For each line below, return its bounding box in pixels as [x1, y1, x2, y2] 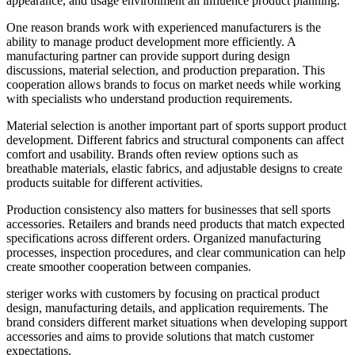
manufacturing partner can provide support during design [6, 48, 290, 63]
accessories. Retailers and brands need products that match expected [6, 216, 345, 231]
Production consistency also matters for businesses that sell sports [6, 202, 330, 216]
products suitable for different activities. [6, 175, 203, 189]
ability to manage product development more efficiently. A [6, 34, 296, 48]
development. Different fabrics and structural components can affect [6, 132, 344, 147]
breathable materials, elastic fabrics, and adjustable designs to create [6, 161, 342, 175]
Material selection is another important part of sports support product [6, 118, 346, 132]
